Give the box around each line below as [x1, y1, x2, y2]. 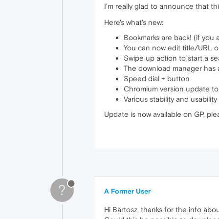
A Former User [104, 187, 151, 195]
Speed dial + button [124, 74, 190, 83]
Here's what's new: [104, 18, 163, 26]
